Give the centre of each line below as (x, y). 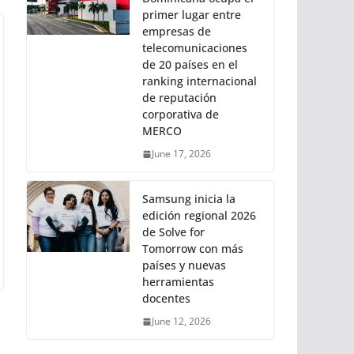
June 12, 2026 (181, 321)
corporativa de (181, 114)
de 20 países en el (190, 64)
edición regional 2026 (199, 215)
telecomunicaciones (195, 48)
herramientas (178, 282)
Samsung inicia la (189, 199)
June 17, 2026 (181, 154)
